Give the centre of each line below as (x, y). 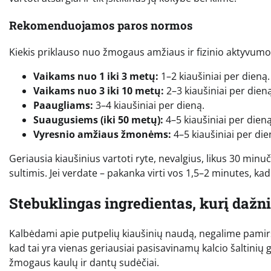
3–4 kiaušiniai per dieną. (149, 106)
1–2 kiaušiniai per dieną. (214, 77)
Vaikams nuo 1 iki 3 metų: (96, 77)
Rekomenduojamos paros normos (101, 25)
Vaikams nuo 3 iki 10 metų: (99, 91)
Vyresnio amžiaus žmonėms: (102, 135)
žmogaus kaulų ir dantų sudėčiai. (84, 263)
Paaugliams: (63, 106)
